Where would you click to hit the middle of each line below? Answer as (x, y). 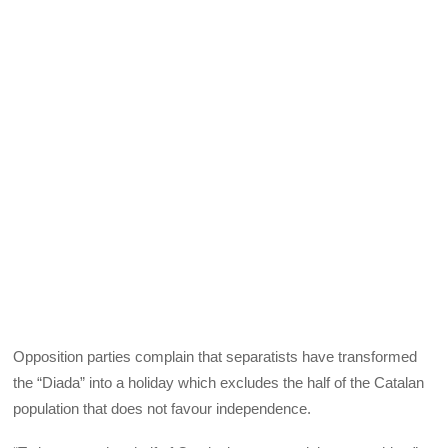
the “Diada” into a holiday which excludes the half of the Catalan (219, 382)
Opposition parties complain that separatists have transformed (215, 356)
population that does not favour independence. (162, 408)
